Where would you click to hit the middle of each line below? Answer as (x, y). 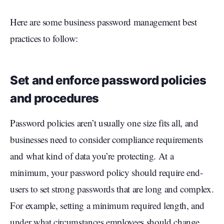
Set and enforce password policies (108, 80)
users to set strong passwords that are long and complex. (112, 189)
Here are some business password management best (103, 22)
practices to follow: (44, 38)
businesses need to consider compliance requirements (107, 139)
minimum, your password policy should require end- (106, 172)
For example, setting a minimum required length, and (107, 205)
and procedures (55, 98)
